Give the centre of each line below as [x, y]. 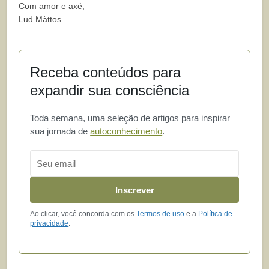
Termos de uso [161, 214]
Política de [216, 214]
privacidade [50, 224]
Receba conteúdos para [106, 73]
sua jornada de [60, 131]
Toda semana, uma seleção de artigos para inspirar [130, 118]
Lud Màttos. [41, 20]
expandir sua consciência [110, 91]
